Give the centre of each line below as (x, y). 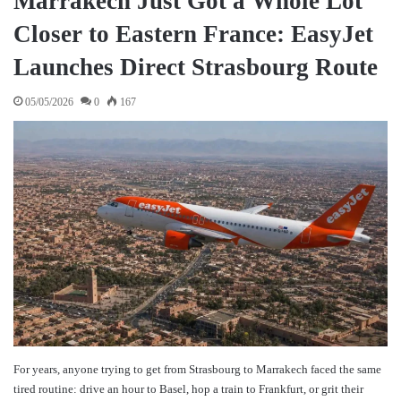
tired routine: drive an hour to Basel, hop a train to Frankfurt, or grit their (188, 388)
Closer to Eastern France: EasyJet (193, 34)
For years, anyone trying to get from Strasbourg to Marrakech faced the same (197, 369)
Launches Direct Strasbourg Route (196, 67)
